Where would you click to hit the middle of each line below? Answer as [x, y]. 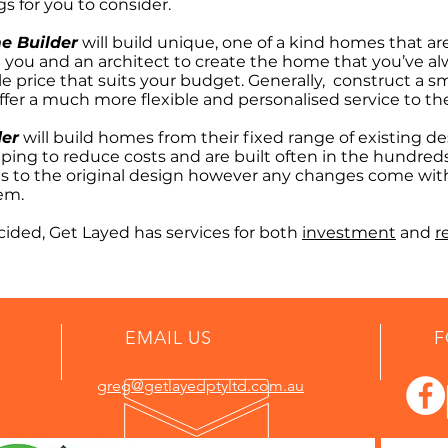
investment [349, 232]
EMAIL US [169, 338]
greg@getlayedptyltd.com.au [200, 385]
